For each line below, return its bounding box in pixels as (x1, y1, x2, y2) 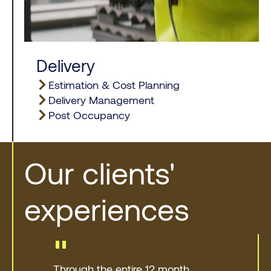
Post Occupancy (48, 108, 131, 122)
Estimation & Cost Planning (48, 77, 180, 91)
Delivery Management (48, 93, 155, 106)
